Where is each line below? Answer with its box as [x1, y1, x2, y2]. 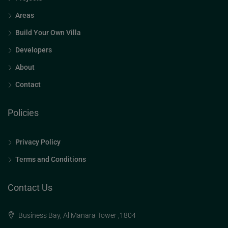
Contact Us [8, 182, 52, 193]
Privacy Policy [15, 138, 61, 146]
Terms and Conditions [15, 155, 86, 163]
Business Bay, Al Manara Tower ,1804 [17, 211, 136, 219]
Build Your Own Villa [15, 28, 81, 37]
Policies [8, 107, 39, 118]
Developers [15, 46, 52, 54]
